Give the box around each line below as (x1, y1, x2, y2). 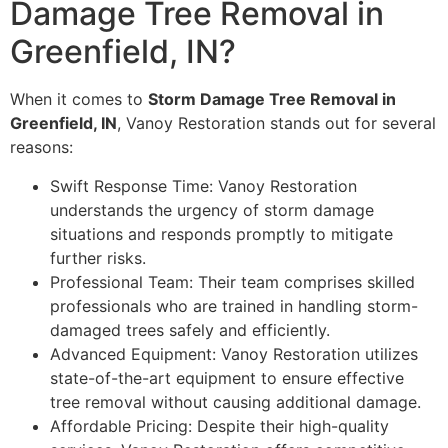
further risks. (50, 247, 146, 268)
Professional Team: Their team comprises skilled (50, 271, 415, 292)
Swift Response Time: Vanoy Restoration (50, 175, 357, 196)
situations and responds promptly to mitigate (50, 223, 393, 244)
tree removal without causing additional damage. (50, 391, 421, 412)
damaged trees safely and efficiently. (50, 319, 330, 340)
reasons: (10, 137, 73, 158)
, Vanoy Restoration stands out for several (117, 113, 436, 134)
